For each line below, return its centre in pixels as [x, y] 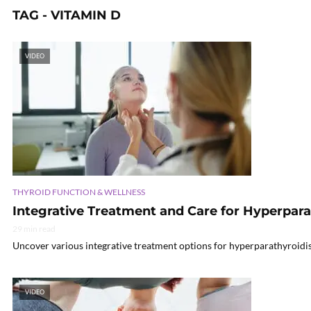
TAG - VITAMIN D [67, 15]
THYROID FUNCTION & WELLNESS [79, 192]
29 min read [34, 228]
